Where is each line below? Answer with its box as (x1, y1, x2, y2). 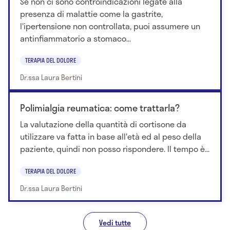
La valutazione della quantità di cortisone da (20, 118, 186, 131)
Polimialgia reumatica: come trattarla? (20, 101, 180, 116)
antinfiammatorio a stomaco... (20, 32, 131, 45)
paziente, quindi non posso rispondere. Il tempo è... (20, 142, 209, 156)
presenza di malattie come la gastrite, (20, 7, 163, 20)
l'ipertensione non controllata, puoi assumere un (20, 20, 200, 32)
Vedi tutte (99, 217, 131, 228)
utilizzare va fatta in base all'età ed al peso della (20, 130, 201, 143)
